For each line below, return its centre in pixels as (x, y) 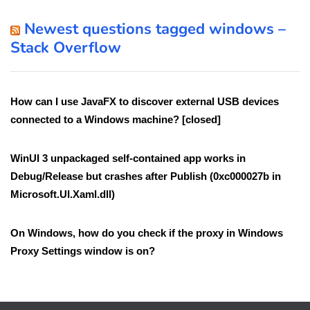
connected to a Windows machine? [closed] (116, 120)
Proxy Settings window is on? (83, 251)
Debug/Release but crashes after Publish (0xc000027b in (146, 176)
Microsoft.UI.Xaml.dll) (63, 194)
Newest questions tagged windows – (155, 29)
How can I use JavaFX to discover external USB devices (145, 102)
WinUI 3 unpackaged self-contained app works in (128, 158)
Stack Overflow (66, 48)
